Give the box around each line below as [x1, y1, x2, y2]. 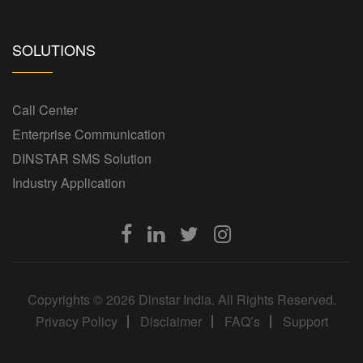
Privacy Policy [35, 312, 117, 331]
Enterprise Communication [12, 125, 165, 144]
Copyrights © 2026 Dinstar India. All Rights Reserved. [27, 290, 336, 310]
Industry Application [12, 173, 126, 193]
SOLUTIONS [12, 39, 96, 61]
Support [282, 312, 328, 331]
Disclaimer [139, 312, 202, 331]
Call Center [12, 100, 78, 120]
